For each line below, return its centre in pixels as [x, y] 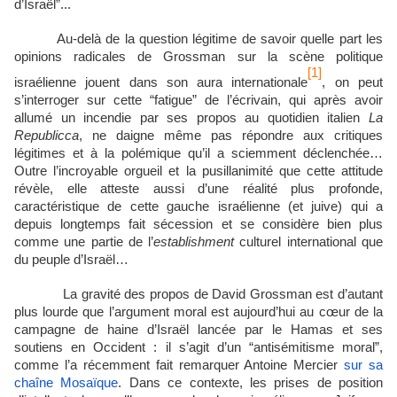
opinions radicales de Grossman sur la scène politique [198, 57]
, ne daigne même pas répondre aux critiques [231, 136]
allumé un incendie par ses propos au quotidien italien [191, 118]
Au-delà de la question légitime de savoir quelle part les [220, 39]
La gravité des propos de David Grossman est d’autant [198, 295]
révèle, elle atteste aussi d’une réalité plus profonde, [198, 189]
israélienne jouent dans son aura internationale [161, 83]
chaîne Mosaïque [66, 383]
